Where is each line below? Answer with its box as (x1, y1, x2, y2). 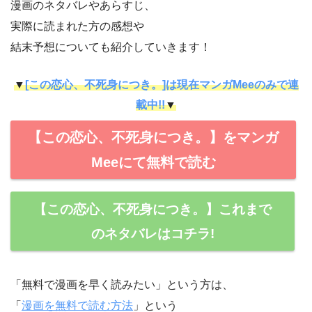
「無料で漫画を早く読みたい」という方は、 (10, 279, 233, 291)
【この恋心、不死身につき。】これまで (33, 201, 272, 217)
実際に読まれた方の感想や (10, 19, 144, 32)
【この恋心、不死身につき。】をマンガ (28, 129, 279, 145)
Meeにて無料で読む (91, 154, 216, 170)
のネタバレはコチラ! (91, 226, 214, 241)
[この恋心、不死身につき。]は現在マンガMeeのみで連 (24, 78, 299, 91)
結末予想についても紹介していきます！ (10, 40, 211, 53)
